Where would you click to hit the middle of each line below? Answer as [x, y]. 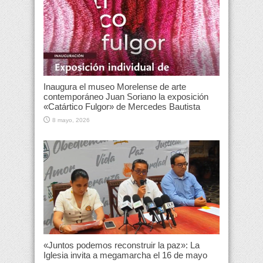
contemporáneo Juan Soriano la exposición [126, 97]
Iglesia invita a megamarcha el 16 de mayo [125, 255]
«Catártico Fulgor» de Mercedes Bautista [122, 107]
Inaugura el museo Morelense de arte [115, 87]
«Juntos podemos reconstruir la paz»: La [122, 245]
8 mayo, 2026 [71, 120]
